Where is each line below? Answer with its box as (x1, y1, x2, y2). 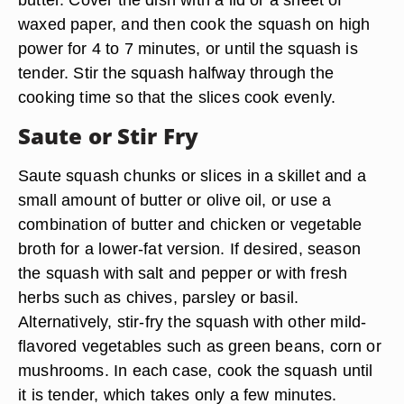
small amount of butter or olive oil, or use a (18, 190, 332, 209)
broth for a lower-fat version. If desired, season (18, 239, 362, 258)
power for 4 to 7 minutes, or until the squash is (18, 39, 358, 58)
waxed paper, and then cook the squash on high (18, 14, 371, 33)
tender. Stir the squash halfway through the (18, 63, 334, 82)
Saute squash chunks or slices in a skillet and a (18, 166, 366, 185)
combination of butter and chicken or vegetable (18, 215, 363, 234)
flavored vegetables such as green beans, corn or (18, 336, 381, 355)
